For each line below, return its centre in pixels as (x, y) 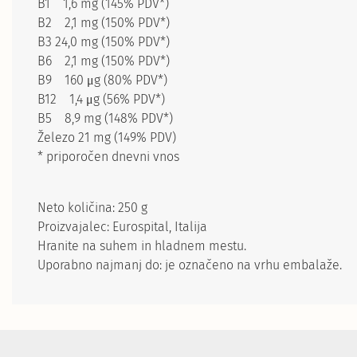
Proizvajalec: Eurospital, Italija (122, 227)
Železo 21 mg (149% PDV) (107, 137)
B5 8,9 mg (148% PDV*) (105, 118)
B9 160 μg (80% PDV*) (102, 80)
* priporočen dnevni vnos (108, 157)
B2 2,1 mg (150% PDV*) (104, 23)
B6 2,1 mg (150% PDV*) (104, 61)
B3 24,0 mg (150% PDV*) (104, 42)
